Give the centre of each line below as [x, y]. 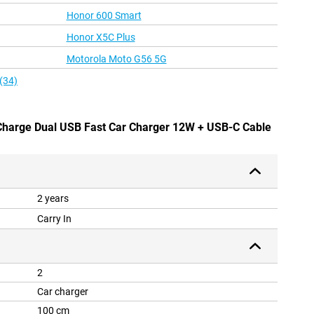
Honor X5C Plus [101, 37]
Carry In [54, 219]
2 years [53, 199]
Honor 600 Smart [104, 16]
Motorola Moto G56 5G [116, 59]
